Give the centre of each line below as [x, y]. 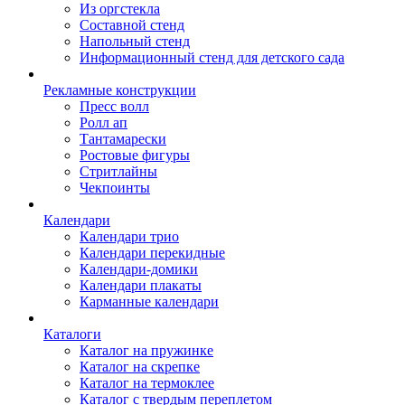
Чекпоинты [115, 188]
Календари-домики [139, 269]
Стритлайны [118, 171]
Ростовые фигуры [135, 155]
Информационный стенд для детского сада [212, 57]
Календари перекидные [152, 253]
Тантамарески [123, 139]
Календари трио [129, 236]
